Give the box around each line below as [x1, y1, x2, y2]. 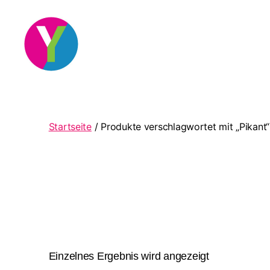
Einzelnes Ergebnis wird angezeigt [48, 250, 209, 263]
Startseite [48, 120, 92, 133]
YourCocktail [24, 71, 85, 83]
